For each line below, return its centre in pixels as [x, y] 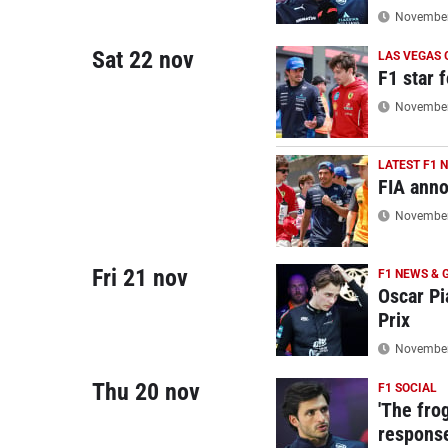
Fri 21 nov [140, 278]
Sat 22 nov [143, 60]
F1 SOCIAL [407, 388]
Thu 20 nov [146, 392]
